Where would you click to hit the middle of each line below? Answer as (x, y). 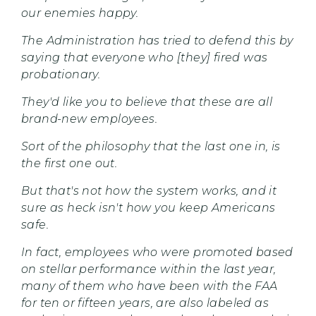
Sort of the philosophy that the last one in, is (151, 146)
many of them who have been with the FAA (150, 286)
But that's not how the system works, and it (149, 190)
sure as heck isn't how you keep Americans (148, 207)
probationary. (61, 74)
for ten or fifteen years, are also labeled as (145, 303)
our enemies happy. (81, 13)
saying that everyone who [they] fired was (145, 57)
